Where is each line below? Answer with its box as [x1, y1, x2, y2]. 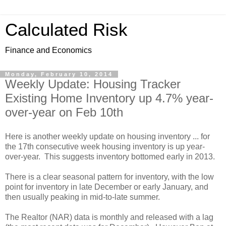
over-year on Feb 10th [5, 105, 123, 119]
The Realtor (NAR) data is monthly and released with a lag [5, 212, 213, 221]
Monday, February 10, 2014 [5, 71, 113, 77]
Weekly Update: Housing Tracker [5, 77, 181, 91]
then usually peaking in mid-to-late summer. [5, 192, 160, 201]
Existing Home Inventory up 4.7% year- [5, 91, 213, 105]
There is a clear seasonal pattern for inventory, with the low [5, 172, 214, 181]
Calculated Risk [5, 20, 128, 39]
